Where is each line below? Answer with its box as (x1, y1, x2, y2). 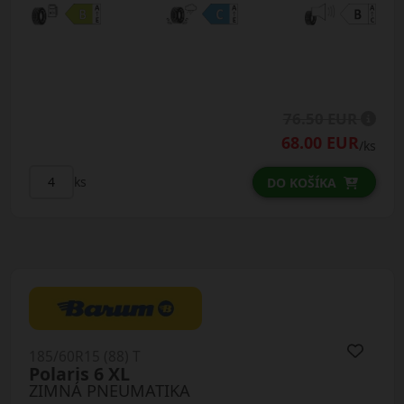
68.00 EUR (280, 131, 359, 153)
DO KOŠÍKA (266, 173, 336, 191)
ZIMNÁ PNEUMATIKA (28, 380, 190, 402)
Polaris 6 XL (28, 362, 130, 387)
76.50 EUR (282, 107, 361, 129)
